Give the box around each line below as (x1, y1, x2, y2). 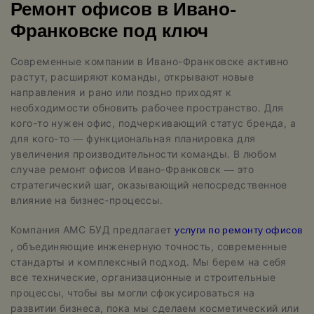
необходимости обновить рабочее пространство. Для (11, 102, 284, 114)
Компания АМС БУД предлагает (11, 224, 175, 236)
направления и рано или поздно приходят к (11, 86, 232, 99)
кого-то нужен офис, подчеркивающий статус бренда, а (11, 117, 296, 130)
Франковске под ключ (11, 18, 208, 47)
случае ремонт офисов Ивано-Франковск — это (11, 163, 254, 176)
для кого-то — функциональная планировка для (11, 132, 256, 145)
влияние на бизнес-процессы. (11, 194, 163, 207)
